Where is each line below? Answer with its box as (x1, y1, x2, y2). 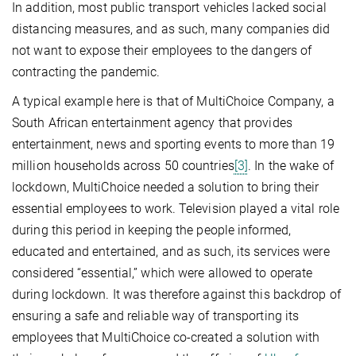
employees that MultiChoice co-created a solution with (12, 329, 320, 345)
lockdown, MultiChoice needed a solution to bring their (12, 179, 319, 195)
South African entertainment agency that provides (12, 114, 292, 130)
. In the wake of (248, 157, 334, 173)
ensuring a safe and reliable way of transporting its (12, 308, 300, 323)
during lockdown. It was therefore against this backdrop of (12, 286, 341, 302)
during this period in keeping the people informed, (12, 222, 292, 238)
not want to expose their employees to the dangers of (12, 42, 312, 58)
